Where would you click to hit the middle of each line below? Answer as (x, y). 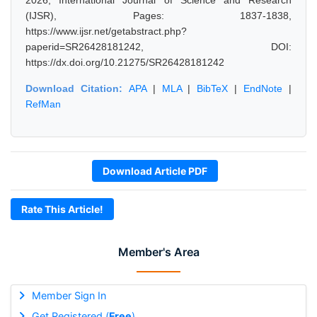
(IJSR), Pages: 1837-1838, (158, 16)
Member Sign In (69, 295)
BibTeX (213, 88)
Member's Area (158, 252)
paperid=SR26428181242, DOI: (158, 47)
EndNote (263, 88)
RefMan (43, 104)
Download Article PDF (155, 171)
